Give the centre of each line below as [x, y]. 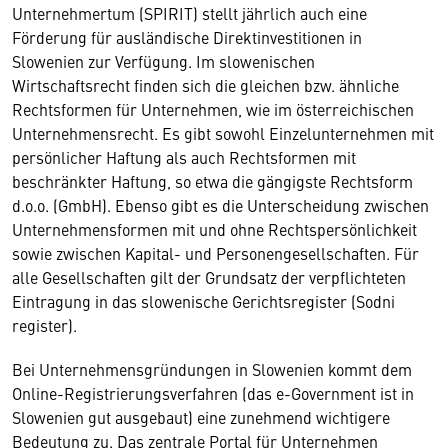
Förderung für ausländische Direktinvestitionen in [187, 36]
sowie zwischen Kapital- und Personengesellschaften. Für [215, 252]
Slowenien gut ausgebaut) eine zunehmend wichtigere [201, 416]
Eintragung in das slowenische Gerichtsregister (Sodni [203, 300]
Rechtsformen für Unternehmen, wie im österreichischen [213, 108]
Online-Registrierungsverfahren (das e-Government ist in [213, 392]
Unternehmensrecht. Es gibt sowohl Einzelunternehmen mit [223, 132]
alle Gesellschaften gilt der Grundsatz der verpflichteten [209, 276]
